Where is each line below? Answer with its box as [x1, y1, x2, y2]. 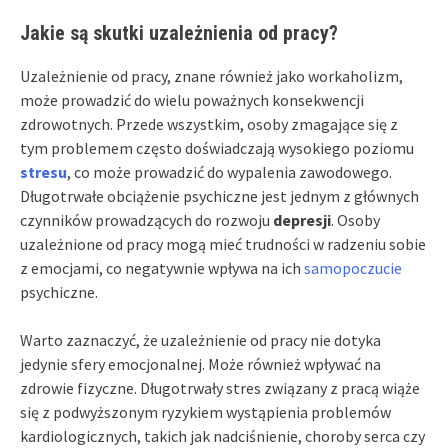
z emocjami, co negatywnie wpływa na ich [20, 257, 304, 278]
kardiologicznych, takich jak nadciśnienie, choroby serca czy [20, 425, 425, 446]
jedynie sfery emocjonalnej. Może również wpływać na [20, 353, 381, 374]
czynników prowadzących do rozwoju [20, 209, 273, 230]
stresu [20, 161, 67, 182]
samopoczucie [304, 257, 402, 278]
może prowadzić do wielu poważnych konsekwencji [20, 89, 364, 110]
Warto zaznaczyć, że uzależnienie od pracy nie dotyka [20, 329, 381, 350]
